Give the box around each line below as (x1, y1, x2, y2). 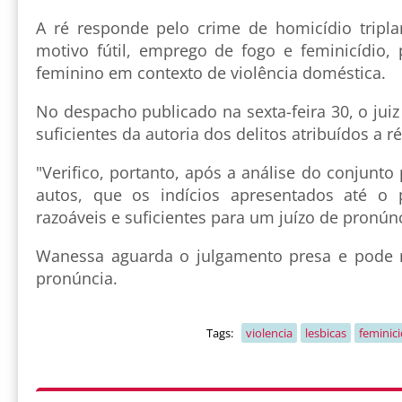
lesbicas (304, 325, 346, 342)
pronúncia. (36, 267, 118, 290)
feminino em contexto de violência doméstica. (36, 62, 386, 84)
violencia (245, 325, 293, 342)
